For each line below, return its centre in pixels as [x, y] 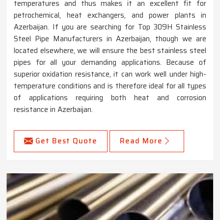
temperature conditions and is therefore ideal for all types [110, 86]
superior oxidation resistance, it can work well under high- [110, 74]
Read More [141, 141]
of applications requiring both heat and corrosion [110, 98]
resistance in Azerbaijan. [53, 110]
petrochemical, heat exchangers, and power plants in [110, 15]
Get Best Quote [66, 141]
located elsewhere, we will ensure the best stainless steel [110, 51]
